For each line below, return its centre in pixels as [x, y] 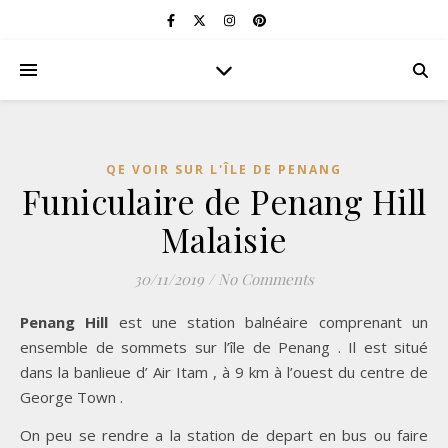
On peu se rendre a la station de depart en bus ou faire [224, 435]
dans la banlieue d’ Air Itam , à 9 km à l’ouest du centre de [224, 372]
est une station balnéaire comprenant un [273, 322]
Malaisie [224, 239]
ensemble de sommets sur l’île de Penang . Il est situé [224, 347]
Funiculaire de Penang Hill [224, 201]
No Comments [266, 279]
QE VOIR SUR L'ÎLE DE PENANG [224, 169]
